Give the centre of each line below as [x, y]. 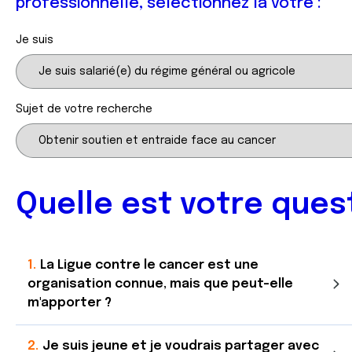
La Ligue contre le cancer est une [149, 265]
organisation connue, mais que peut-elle [160, 284]
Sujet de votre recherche [84, 109]
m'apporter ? [70, 303]
